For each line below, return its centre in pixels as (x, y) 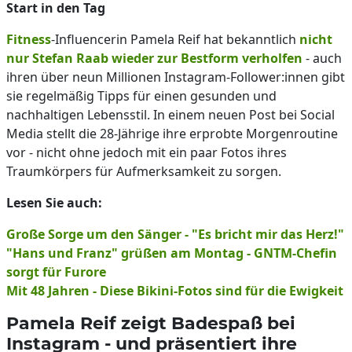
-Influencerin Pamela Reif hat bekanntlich (175, 39)
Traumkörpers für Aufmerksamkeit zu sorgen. (144, 171)
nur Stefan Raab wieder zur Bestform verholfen (154, 58)
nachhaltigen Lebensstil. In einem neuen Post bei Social (170, 115)
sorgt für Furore (56, 272)
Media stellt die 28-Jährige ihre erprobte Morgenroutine (172, 134)
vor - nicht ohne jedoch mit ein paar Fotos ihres (147, 152)
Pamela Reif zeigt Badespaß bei (151, 323)
